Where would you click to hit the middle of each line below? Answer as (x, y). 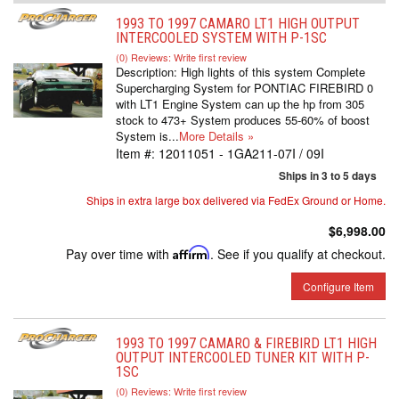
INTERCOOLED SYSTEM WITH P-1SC (221, 38)
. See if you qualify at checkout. (298, 254)
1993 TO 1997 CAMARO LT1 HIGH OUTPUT (238, 24)
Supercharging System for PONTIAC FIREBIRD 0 (244, 88)
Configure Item (338, 286)
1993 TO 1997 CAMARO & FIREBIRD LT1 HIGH (246, 343)
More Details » (216, 136)
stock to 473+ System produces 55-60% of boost (243, 120)
